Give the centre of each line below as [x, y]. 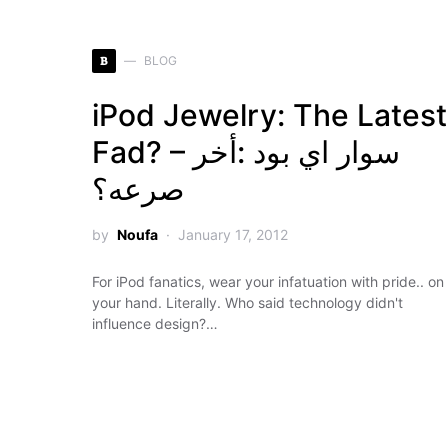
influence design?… [155, 323]
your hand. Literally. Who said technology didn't [247, 302]
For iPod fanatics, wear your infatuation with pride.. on [268, 281]
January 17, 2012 [233, 234]
